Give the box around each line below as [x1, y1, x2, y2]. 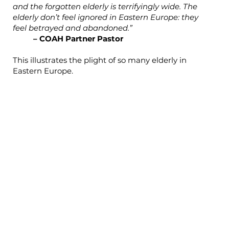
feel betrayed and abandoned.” [12, 23, 132, 33]
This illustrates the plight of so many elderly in [12, 55, 187, 65]
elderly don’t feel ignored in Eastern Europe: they [12, 12, 198, 22]
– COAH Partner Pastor [33, 34, 123, 44]
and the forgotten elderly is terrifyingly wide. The [12, 2, 197, 12]
